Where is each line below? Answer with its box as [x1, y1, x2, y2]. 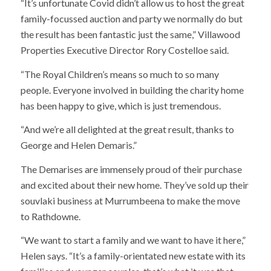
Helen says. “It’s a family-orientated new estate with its [20, 250, 246, 262]
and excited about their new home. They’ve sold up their [20, 178, 249, 191]
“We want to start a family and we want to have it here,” [20, 234, 246, 246]
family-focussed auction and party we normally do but [20, 12, 243, 24]
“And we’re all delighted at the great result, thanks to [20, 123, 234, 135]
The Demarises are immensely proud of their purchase [20, 163, 242, 175]
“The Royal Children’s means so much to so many [20, 68, 219, 80]
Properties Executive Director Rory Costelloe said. [20, 44, 229, 56]
